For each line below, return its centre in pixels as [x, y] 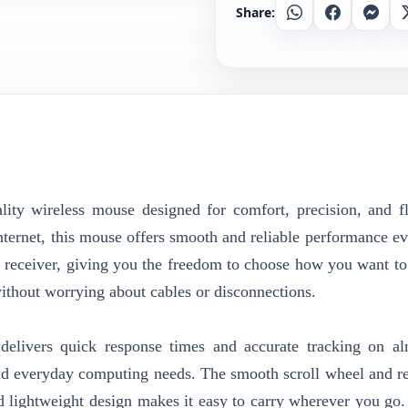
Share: [255, 12]
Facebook [359, 16]
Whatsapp [323, 16]
